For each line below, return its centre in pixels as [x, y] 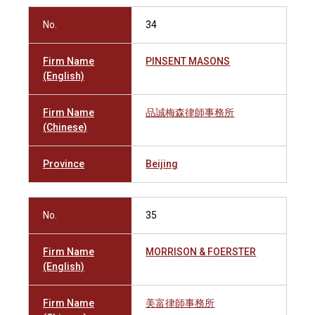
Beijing [162, 164]
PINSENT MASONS [188, 61]
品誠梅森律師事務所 [190, 112]
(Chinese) [65, 127]
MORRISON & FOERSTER [201, 252]
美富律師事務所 [180, 303]
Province [64, 164]
